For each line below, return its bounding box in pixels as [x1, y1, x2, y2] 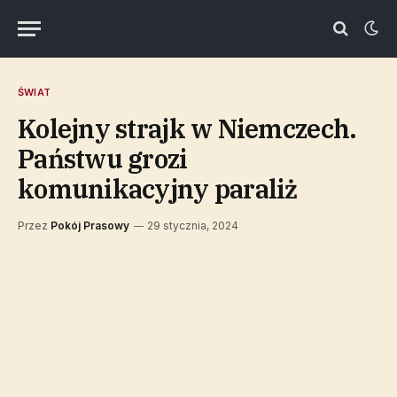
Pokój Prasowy [51, 219, 129, 232]
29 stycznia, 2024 [147, 219, 238, 232]
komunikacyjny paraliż [18, 172, 298, 206]
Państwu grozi [18, 142, 188, 175]
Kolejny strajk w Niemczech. [18, 112, 357, 145]
